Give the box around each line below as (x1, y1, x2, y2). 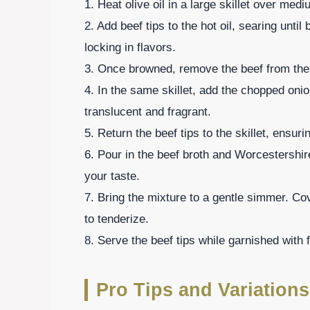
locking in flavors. (84, 40, 176, 54)
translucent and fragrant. (84, 104, 211, 118)
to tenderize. (84, 212, 149, 226)
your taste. (84, 169, 140, 183)
